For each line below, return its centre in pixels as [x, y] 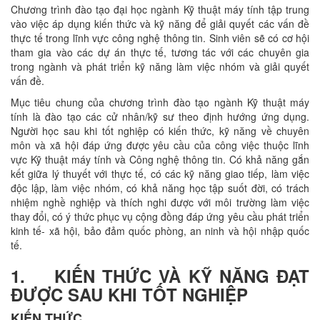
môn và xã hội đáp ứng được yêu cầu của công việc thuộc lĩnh [160, 145]
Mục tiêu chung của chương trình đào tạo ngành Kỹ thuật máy [160, 102]
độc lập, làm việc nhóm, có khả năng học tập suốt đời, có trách [160, 188]
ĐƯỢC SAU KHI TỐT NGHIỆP [129, 294]
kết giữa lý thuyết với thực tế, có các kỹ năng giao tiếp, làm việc [160, 174]
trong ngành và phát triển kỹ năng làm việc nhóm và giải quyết [160, 66]
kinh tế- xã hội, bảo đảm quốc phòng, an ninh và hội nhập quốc [160, 231]
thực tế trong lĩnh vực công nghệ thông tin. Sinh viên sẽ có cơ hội [160, 38]
